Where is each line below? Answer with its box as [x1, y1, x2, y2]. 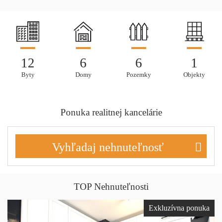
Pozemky [126, 71, 151, 78]
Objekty [183, 71, 205, 78]
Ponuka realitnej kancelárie [60, 107, 162, 117]
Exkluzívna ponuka [149, 203, 210, 212]
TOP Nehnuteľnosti [73, 181, 149, 192]
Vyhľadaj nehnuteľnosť [52, 140, 164, 154]
